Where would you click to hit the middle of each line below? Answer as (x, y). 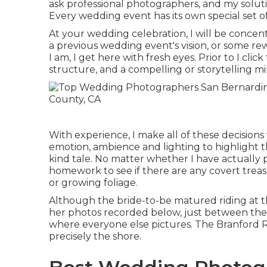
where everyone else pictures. (122, 224)
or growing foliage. (93, 183)
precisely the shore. (95, 236)
